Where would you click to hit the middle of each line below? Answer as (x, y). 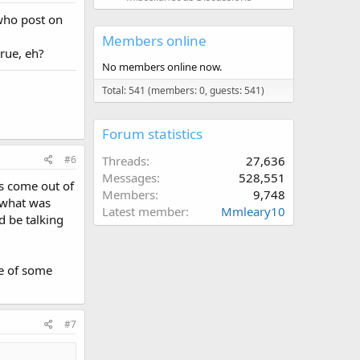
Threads (124, 161)
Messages (129, 178)
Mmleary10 (253, 212)
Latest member (144, 212)
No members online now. (162, 67)
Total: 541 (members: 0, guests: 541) (183, 91)
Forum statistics (152, 134)
